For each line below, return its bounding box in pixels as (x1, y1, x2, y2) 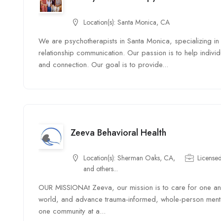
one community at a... (38, 206, 106, 217)
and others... (83, 164, 118, 174)
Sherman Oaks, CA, (117, 153, 175, 163)
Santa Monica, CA (117, 17, 170, 27)
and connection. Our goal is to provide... (38, 59, 168, 70)
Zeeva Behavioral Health (71, 126, 166, 139)
